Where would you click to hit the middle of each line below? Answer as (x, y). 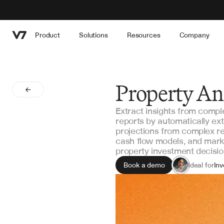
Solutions (93, 35)
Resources (143, 35)
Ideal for (201, 165)
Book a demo (144, 165)
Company (194, 35)
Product (48, 35)
